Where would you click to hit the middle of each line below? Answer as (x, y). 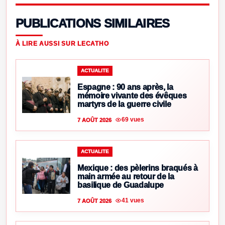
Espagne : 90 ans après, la (125, 87)
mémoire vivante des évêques (132, 95)
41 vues (133, 201)
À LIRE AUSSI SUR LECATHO (62, 43)
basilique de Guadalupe (121, 185)
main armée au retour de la (126, 176)
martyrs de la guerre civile (124, 104)
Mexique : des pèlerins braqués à (138, 168)
